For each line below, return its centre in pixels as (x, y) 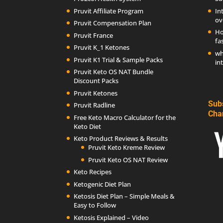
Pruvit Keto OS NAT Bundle (114, 72)
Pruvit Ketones (96, 93)
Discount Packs (96, 81)
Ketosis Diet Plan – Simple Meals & (124, 196)
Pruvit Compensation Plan (113, 23)
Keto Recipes (93, 172)
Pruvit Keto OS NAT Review (128, 160)
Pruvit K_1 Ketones (102, 48)
